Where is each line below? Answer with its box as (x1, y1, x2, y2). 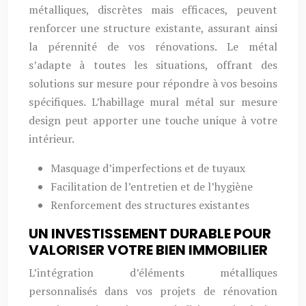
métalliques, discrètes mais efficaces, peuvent (29, 2, 277, 17)
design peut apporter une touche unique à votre (29, 113, 277, 128)
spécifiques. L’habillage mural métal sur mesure (29, 94, 277, 109)
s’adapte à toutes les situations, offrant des (29, 57, 277, 72)
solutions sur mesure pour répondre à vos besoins (29, 76, 277, 91)
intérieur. (29, 131, 74, 146)
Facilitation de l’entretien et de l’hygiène (51, 179, 253, 194)
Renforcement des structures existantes (51, 197, 249, 212)
